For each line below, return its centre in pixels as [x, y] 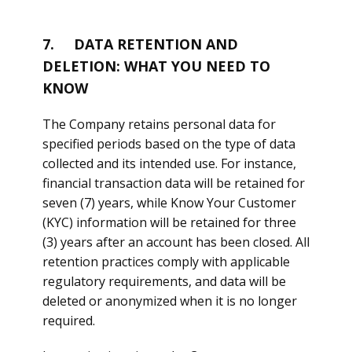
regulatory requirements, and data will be [164, 281]
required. [69, 321]
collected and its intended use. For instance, [169, 163]
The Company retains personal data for [159, 124]
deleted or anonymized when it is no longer [170, 301]
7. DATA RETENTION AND [140, 44]
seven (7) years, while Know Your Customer [169, 203]
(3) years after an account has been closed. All [176, 242]
